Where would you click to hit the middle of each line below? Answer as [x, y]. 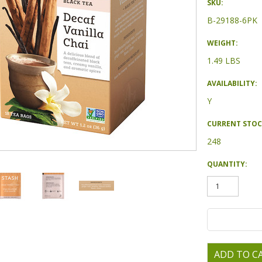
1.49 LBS [224, 61]
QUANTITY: [227, 164]
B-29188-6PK [232, 20]
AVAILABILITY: [232, 83]
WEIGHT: [223, 43]
